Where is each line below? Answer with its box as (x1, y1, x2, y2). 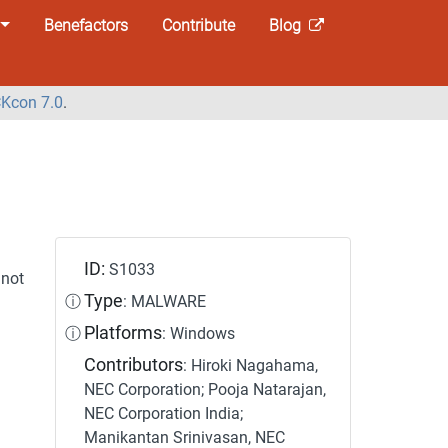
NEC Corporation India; (84, 403, 244, 423)
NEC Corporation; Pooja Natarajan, (84, 379, 327, 399)
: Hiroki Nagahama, (183, 355, 319, 375)
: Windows (162, 323, 236, 343)
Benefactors (43, 15, 128, 35)
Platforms (84, 322, 163, 343)
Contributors (84, 354, 184, 375)
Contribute (161, 15, 235, 35)
